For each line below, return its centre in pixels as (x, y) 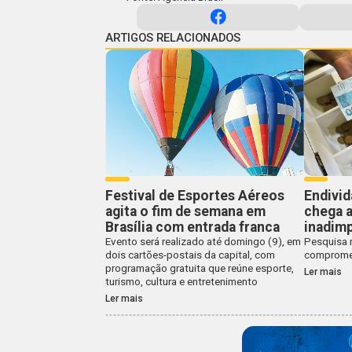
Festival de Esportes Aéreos (195, 195)
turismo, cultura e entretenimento (182, 281)
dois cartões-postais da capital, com (191, 255)
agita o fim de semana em (186, 211)
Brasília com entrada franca (193, 227)
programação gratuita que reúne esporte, (200, 268)
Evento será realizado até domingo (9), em (203, 241)
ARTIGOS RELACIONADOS (173, 37)
